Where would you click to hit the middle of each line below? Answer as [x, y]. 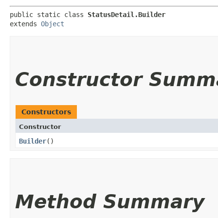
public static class [49, 14]
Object [53, 24]
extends [25, 24]
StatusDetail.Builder [127, 14]
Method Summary [110, 201]
